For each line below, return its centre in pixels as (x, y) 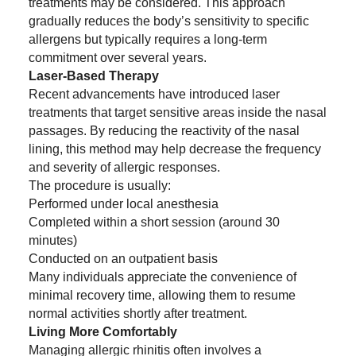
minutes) (52, 241)
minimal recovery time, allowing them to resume (162, 296)
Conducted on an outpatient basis (123, 259)
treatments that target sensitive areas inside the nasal (177, 113)
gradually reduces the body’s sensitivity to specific (168, 21)
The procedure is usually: (99, 186)
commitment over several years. (117, 58)
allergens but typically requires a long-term (147, 40)
